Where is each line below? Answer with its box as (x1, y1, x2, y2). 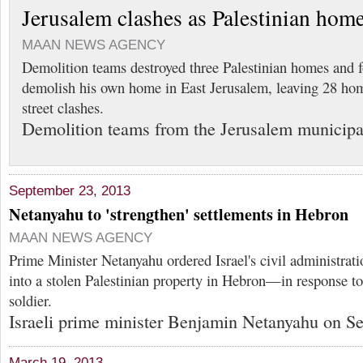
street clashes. (22, 97, 104, 117)
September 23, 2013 (9, 182, 130, 199)
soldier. (9, 289, 52, 310)
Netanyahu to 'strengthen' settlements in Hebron (9, 202, 348, 226)
